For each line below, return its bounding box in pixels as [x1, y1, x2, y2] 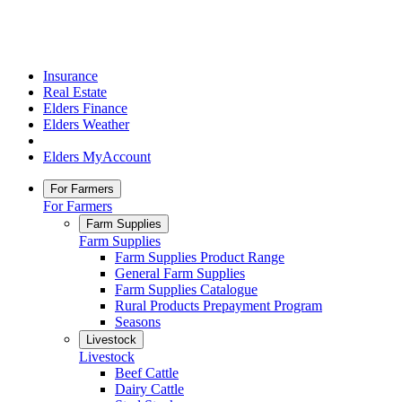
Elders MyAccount [43, 149, 151, 164]
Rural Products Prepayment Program [115, 298, 322, 313]
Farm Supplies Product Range [115, 249, 284, 265]
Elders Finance [43, 100, 127, 116]
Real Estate [43, 84, 107, 100]
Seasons [115, 314, 161, 329]
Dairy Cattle [115, 381, 184, 397]
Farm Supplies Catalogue [115, 282, 258, 297]
